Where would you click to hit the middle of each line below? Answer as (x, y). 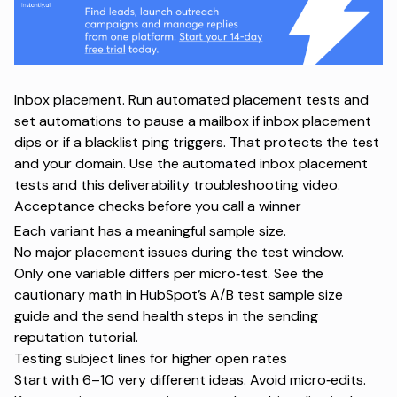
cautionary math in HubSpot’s (112, 294)
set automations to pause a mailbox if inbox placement (193, 121)
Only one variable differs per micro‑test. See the (169, 273)
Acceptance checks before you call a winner (158, 206)
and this (78, 184)
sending (293, 315)
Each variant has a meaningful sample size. (150, 230)
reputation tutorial (75, 337)
